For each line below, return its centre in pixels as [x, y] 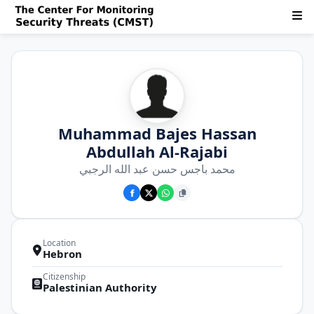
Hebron [62, 254]
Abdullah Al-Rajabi [157, 151]
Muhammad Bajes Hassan [157, 133]
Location [59, 243]
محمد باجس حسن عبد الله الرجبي [157, 169]
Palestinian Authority [100, 287]
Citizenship [64, 277]
